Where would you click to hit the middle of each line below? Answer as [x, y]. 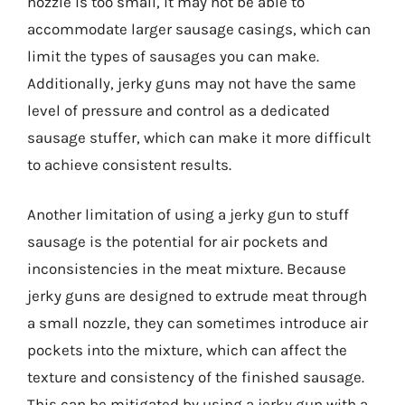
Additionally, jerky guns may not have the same [192, 83]
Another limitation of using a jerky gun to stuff [188, 214]
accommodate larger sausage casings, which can [199, 28]
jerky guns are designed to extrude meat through [197, 296]
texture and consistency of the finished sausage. [196, 377]
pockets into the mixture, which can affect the [187, 350]
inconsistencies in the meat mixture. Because [187, 268]
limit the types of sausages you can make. [173, 56]
